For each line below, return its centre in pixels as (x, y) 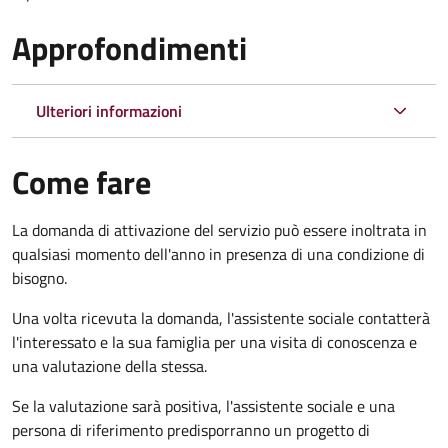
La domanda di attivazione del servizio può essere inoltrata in (219, 229)
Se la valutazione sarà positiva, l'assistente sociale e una (203, 405)
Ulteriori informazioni (109, 110)
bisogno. (39, 277)
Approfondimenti (129, 47)
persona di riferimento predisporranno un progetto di (191, 429)
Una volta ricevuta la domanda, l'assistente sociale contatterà (221, 317)
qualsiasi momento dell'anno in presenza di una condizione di (218, 253)
